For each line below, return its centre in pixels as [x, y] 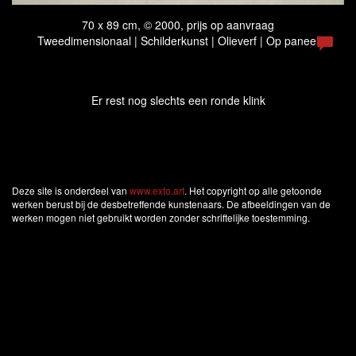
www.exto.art [157, 191]
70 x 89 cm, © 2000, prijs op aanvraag [178, 25]
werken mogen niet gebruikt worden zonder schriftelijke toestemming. [161, 218]
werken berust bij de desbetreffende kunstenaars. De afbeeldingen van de [171, 204]
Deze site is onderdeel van [71, 191]
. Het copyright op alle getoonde [253, 191]
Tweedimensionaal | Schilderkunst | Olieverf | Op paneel [178, 41]
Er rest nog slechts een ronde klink [178, 101]
